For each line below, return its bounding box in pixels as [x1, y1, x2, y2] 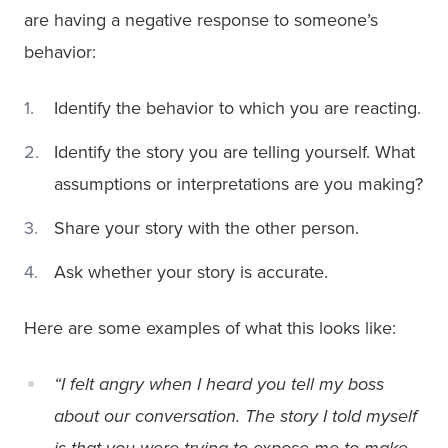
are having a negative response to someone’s [24, 8, 378, 31]
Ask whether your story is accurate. [54, 260, 328, 283]
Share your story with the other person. [54, 216, 359, 239]
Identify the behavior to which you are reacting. [54, 96, 421, 119]
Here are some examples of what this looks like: [24, 316, 396, 339]
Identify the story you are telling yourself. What [54, 140, 415, 163]
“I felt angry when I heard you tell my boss [54, 372, 384, 395]
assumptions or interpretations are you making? [54, 172, 423, 195]
